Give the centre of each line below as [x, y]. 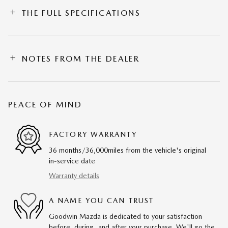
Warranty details [74, 176]
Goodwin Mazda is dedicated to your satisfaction [125, 217]
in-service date [72, 161]
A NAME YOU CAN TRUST [101, 200]
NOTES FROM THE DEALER [81, 59]
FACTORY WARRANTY [93, 134]
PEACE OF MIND [45, 105]
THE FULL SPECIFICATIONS [81, 13]
